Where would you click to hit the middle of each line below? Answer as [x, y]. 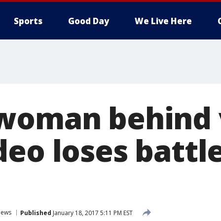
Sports [28, 21]
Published [36, 213]
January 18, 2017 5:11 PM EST [92, 213]
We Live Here [163, 21]
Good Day [89, 21]
